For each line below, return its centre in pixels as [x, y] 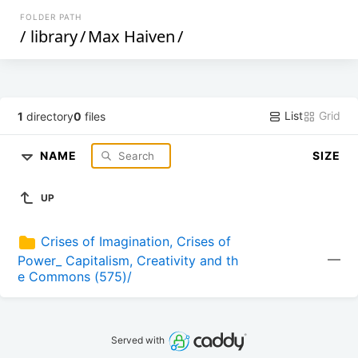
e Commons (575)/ [75, 277]
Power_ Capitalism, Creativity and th [128, 261]
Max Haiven [132, 36]
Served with [139, 340]
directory [49, 116]
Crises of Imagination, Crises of [136, 242]
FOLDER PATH [51, 17]
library [54, 36]
